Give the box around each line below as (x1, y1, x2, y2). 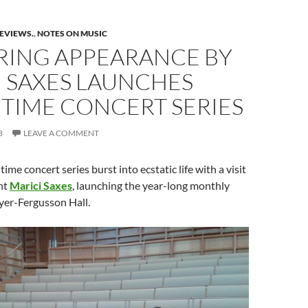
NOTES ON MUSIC (37, 28, 107, 38)
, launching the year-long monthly (72, 179, 230, 192)
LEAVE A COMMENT (23, 128, 99, 138)
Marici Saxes (10, 179, 72, 192)
